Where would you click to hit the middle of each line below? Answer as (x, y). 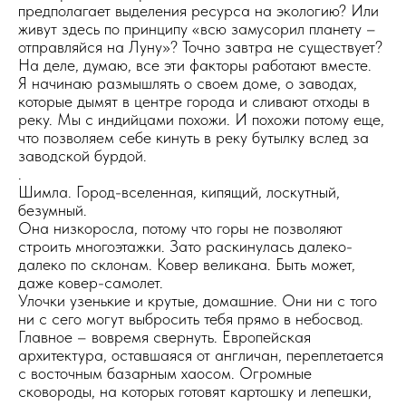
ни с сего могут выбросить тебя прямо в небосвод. (191, 319)
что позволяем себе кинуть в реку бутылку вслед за (193, 137)
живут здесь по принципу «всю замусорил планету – (197, 29)
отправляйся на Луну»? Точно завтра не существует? (200, 47)
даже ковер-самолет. (91, 282)
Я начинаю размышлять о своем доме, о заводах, (188, 83)
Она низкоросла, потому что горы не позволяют (180, 228)
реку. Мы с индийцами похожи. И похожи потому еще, (201, 119)
